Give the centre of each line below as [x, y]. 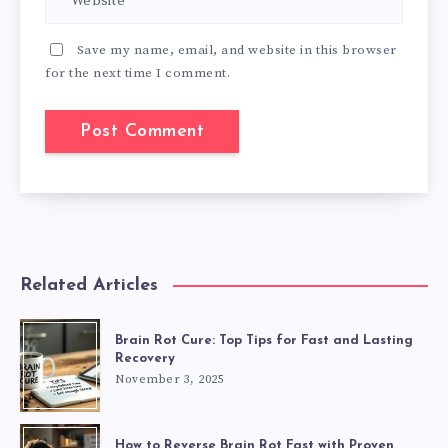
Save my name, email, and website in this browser [236, 49]
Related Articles [89, 285]
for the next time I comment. [137, 72]
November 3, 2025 [169, 379]
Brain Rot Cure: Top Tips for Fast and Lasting [264, 340]
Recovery [145, 358]
